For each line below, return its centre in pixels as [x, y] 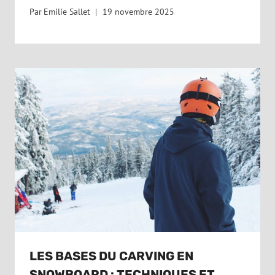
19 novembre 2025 [139, 12]
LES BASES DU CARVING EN [111, 256]
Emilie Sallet [67, 12]
